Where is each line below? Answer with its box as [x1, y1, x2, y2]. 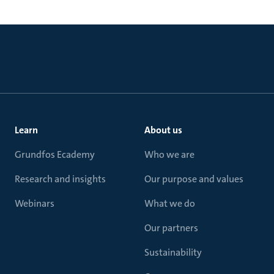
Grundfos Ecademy [15, 148, 95, 161]
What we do [144, 197, 195, 210]
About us [144, 124, 182, 136]
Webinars [15, 197, 54, 210]
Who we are [144, 148, 194, 161]
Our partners [144, 221, 198, 234]
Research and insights [15, 172, 106, 185]
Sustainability [144, 246, 202, 259]
